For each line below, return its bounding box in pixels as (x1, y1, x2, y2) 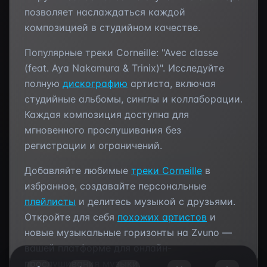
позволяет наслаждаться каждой (24, 6, 185, 18)
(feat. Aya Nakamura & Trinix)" (24, 62, 163, 74)
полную (24, 77, 63, 89)
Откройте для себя (24, 211, 117, 223)
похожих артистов (117, 211, 207, 223)
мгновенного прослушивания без (24, 124, 181, 136)
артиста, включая (128, 77, 216, 89)
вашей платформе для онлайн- (24, 242, 172, 254)
